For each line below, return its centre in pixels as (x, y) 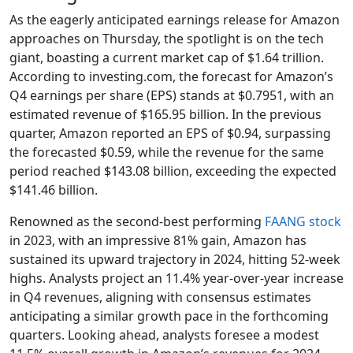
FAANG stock (303, 221)
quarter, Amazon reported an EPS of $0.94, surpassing (170, 133)
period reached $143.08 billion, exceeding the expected (173, 171)
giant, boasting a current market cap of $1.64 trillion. (167, 57)
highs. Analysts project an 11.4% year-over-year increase (176, 278)
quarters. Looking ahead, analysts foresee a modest (164, 334)
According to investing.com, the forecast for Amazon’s (171, 76)
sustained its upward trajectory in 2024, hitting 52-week (175, 259)
